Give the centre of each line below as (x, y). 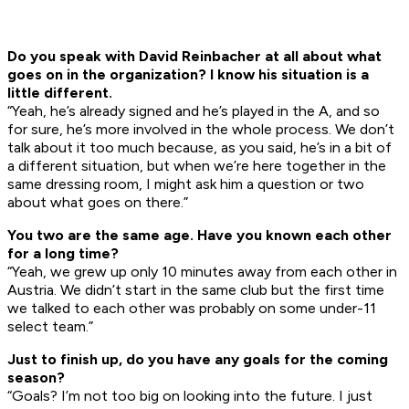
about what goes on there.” (98, 203)
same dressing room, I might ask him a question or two (186, 184)
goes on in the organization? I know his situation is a (188, 75)
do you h (156, 360)
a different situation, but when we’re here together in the (197, 166)
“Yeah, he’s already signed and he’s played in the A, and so (194, 111)
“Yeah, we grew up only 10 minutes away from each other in (202, 272)
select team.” (50, 327)
